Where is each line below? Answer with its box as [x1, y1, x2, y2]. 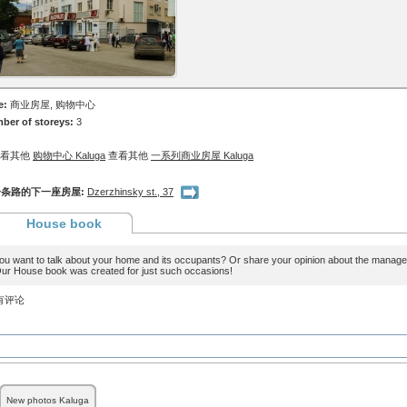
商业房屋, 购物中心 [10, 99, 95, 110]
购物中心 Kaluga [33, 150, 105, 161]
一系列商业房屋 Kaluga [151, 150, 253, 161]
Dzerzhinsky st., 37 [87, 186, 174, 197]
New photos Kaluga [6, 395, 89, 405]
